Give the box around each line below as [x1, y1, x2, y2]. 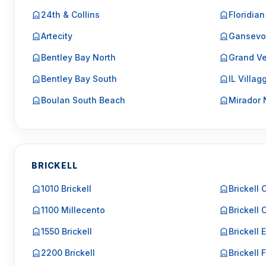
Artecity [41, 31, 72, 41]
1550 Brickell [41, 226, 92, 236]
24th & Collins [41, 9, 100, 20]
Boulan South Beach [41, 95, 125, 105]
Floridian [228, 9, 265, 20]
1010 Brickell [41, 183, 91, 194]
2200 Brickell [41, 248, 95, 258]
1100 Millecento [41, 205, 105, 215]
